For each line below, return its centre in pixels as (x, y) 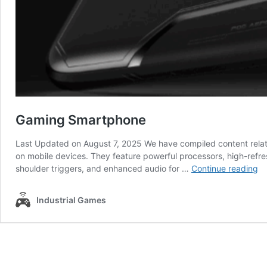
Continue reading (225, 168)
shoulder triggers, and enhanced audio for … (103, 168)
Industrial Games (71, 200)
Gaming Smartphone (81, 119)
